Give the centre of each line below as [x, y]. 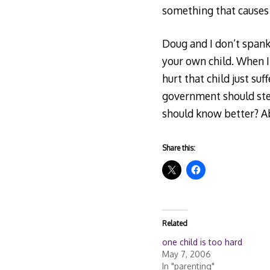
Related [174, 223]
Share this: [178, 148]
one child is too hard [202, 242]
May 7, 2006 [186, 254]
